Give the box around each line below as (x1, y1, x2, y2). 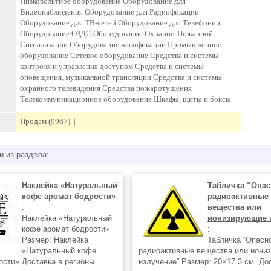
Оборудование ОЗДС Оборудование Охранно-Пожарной (20, 29, 213, 39)
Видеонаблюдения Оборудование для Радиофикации (20, 7, 199, 17)
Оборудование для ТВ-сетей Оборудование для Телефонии (20, 18, 220, 28)
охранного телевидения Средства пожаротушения (20, 83, 192, 93)
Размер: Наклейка (22, 235, 88, 244)
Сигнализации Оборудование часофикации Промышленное (20, 40, 221, 50)
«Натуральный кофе (22, 246, 96, 255)
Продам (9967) (20, 117, 70, 126)
